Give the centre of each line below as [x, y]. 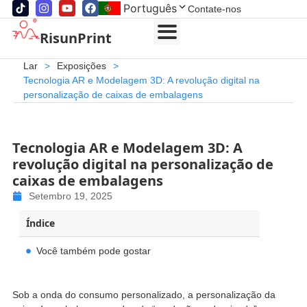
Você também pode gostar [93, 250]
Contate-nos [214, 9]
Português [150, 8]
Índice [40, 223]
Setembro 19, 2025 [70, 196]
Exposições [81, 66]
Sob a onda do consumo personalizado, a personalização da [144, 294]
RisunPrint [75, 38]
